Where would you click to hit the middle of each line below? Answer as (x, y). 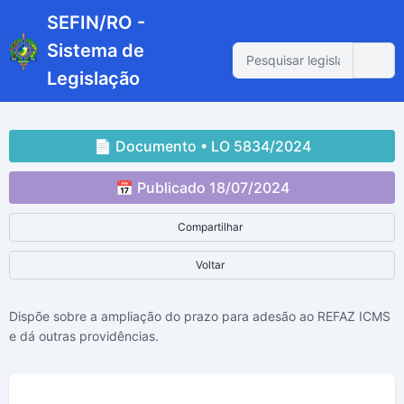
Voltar (209, 265)
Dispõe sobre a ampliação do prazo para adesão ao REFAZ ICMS (200, 316)
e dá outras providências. (84, 336)
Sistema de (96, 50)
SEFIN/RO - (96, 23)
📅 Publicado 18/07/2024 (202, 188)
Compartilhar (209, 227)
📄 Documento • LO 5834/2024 (202, 146)
